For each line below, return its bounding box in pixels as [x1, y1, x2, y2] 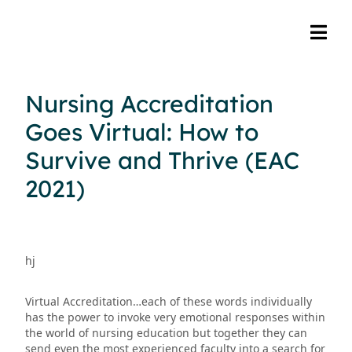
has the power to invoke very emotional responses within [25, 310, 325, 324]
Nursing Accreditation [25, 89, 273, 119]
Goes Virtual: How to [25, 117, 258, 147]
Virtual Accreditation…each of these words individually [25, 294, 312, 309]
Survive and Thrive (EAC [25, 145, 299, 175]
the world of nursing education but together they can [25, 325, 307, 340]
